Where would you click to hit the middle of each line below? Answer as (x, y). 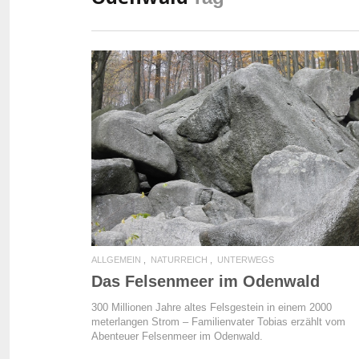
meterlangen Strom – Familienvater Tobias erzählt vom (218, 322)
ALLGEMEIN (116, 260)
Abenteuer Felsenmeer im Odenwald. (177, 337)
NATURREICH (179, 260)
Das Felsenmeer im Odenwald (206, 282)
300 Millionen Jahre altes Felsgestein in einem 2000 (212, 308)
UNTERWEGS (246, 260)
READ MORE (238, 151)
